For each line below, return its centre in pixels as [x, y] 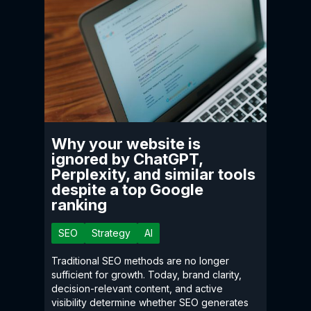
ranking [79, 204]
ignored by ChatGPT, [127, 159]
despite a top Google [127, 189]
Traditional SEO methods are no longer [140, 260]
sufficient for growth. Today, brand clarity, [146, 274]
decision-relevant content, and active [137, 288]
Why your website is [126, 143]
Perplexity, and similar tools [153, 174]
